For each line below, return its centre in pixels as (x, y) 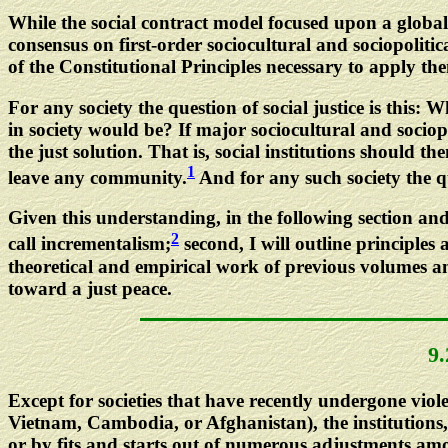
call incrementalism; (89, 244)
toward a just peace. (90, 288)
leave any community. (97, 177)
